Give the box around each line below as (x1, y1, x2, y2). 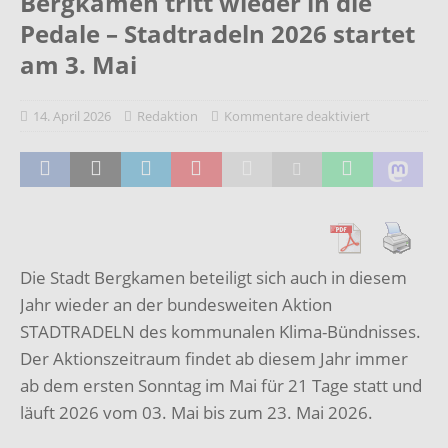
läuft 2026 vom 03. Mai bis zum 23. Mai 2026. (20, 400, 373, 424)
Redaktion (137, 106, 198, 125)
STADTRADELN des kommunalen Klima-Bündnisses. (20, 319, 421, 343)
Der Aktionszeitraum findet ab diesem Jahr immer (20, 346, 408, 370)
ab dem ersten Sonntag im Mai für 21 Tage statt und (20, 373, 422, 397)
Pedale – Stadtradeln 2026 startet (20, 16, 415, 50)
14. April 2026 (33, 106, 111, 125)
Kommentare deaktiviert (224, 106, 370, 125)
